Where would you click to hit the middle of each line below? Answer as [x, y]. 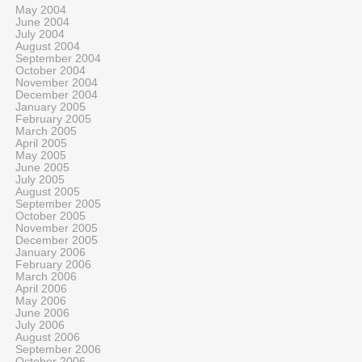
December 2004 [57, 95]
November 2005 [57, 228]
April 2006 [41, 289]
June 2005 [42, 168]
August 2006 [48, 337]
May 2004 [41, 10]
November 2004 [57, 83]
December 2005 [57, 240]
